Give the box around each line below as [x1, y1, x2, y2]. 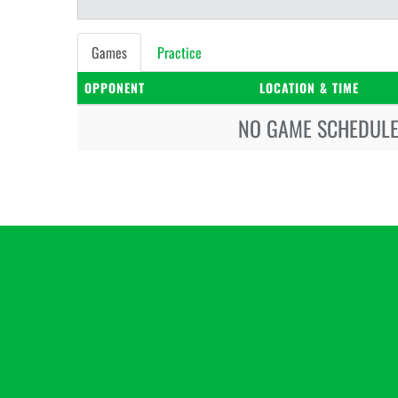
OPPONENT [84, 78, 145, 97]
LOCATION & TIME [259, 78, 359, 97]
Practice [157, 42, 202, 63]
